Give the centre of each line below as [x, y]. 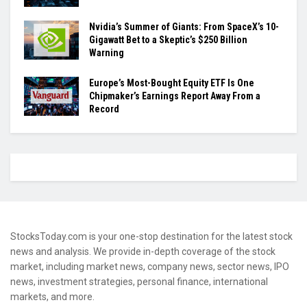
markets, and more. [52, 296]
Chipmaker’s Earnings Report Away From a [175, 96]
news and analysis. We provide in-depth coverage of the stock [143, 251]
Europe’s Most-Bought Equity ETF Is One [172, 83]
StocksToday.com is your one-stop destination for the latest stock [151, 236]
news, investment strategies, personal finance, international [139, 281]
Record [104, 109]
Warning [107, 52]
